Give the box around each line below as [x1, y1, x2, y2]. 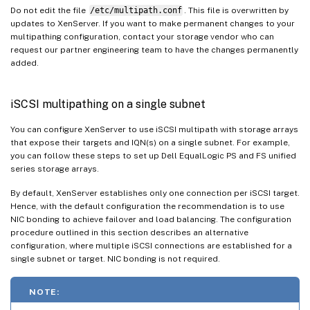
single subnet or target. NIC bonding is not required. [10, 254, 220, 264]
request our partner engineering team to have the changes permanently [10, 45, 298, 55]
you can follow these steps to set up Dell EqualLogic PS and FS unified [10, 151, 296, 161]
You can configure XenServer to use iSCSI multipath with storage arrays [10, 125, 298, 135]
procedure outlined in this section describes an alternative [10, 228, 248, 238]
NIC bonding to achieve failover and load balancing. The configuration [10, 215, 291, 225]
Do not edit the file [10, 6, 88, 16]
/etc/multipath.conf [89, 6, 182, 16]
